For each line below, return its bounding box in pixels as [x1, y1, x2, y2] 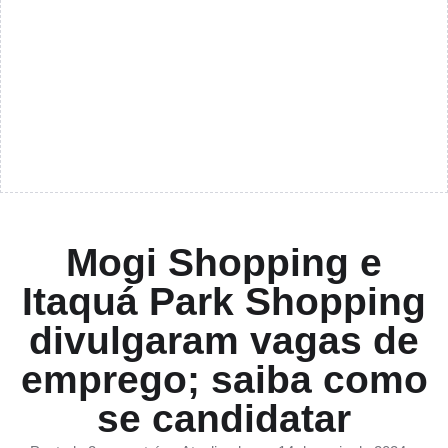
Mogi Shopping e [66, 241, 382, 284]
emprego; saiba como [20, 358, 428, 401]
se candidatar [97, 397, 351, 440]
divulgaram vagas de [29, 319, 419, 362]
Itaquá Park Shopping [22, 280, 426, 323]
